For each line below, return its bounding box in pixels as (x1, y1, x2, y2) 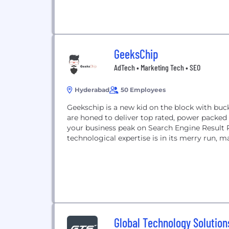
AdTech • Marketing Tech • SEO (114, 62, 200, 72)
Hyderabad (75, 86, 109, 94)
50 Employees (121, 86, 166, 94)
